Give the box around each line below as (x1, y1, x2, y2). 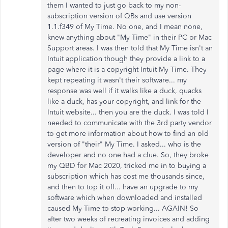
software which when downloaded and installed (47, 193, 202, 202)
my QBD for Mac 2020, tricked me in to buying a (47, 161, 206, 170)
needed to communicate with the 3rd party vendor (47, 119, 212, 127)
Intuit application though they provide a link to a (47, 54, 205, 63)
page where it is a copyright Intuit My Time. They (47, 65, 207, 74)
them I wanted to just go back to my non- (47, 1, 181, 10)
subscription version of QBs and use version (47, 12, 191, 20)
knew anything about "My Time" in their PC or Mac (47, 33, 212, 42)
